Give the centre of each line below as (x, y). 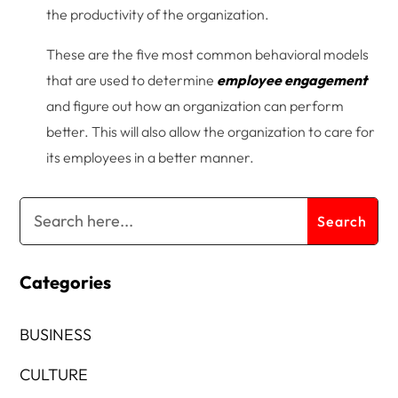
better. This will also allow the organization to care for (211, 131)
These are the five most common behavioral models (208, 54)
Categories (66, 282)
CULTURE (54, 374)
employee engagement (292, 80)
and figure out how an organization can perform (195, 105)
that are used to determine (132, 80)
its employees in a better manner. (151, 157)
